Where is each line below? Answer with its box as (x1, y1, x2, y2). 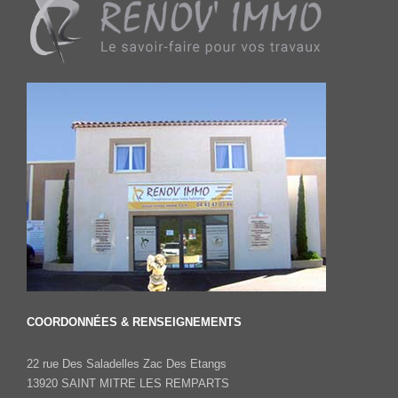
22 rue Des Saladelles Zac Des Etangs (27, 356, 227, 370)
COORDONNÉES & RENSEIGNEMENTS (27, 314, 242, 329)
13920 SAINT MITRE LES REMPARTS (27, 376, 229, 390)
